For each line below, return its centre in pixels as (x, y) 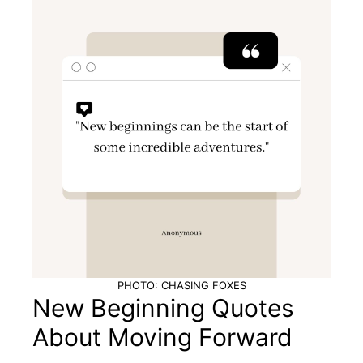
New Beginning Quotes (163, 308)
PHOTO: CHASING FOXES (181, 285)
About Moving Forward (162, 337)
